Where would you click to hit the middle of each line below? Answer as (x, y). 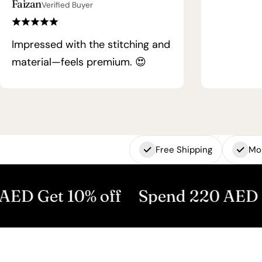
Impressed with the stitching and (91, 45)
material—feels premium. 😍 (79, 62)
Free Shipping (184, 150)
